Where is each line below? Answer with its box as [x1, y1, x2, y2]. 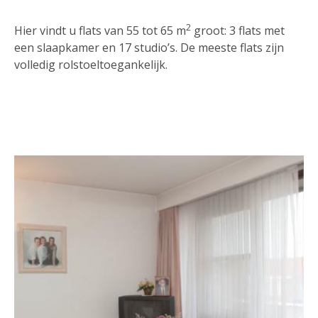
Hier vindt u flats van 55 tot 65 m [14, 23, 186, 39]
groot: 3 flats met [191, 23, 285, 39]
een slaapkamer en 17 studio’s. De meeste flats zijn [14, 40, 284, 56]
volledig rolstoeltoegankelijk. [14, 57, 168, 73]
